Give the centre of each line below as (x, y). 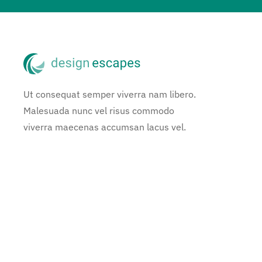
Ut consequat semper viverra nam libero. (110, 94)
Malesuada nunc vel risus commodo (99, 110)
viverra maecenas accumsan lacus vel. (105, 127)
